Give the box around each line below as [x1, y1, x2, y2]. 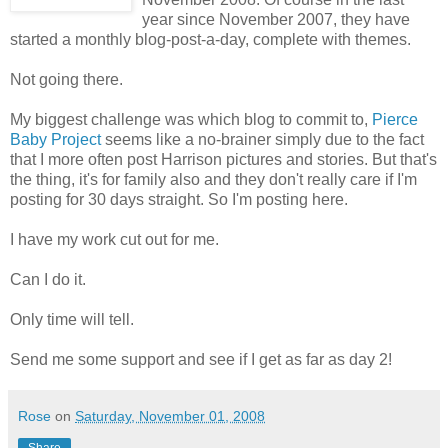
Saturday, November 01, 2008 [75, 407, 265, 424]
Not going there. [10, 70, 123, 88]
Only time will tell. [10, 310, 134, 328]
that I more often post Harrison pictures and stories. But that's [10, 150, 437, 168]
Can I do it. [10, 270, 86, 288]
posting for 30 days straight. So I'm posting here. [10, 190, 348, 208]
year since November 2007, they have [142, 10, 410, 28]
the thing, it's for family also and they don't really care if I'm [10, 170, 417, 188]
